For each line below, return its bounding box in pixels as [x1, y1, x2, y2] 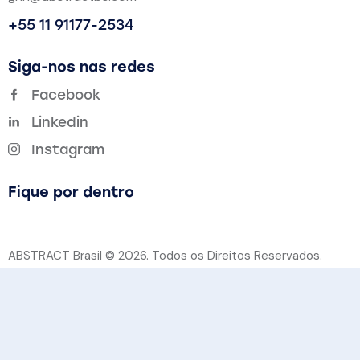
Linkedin [31, 113, 88, 130]
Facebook [31, 86, 100, 103]
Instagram [31, 141, 104, 157]
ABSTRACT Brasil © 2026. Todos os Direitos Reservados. [8, 247, 322, 264]
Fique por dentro [8, 183, 134, 202]
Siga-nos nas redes [8, 58, 155, 76]
